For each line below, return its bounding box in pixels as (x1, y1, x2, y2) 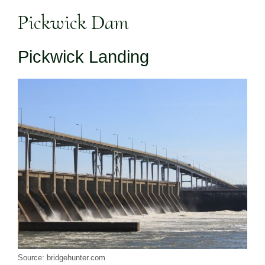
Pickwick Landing (18, 47, 149, 67)
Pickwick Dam (18, 10, 128, 35)
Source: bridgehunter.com (18, 253, 105, 263)
